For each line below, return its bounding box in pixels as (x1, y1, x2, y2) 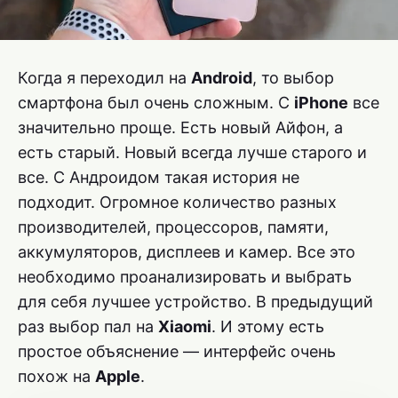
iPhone (294, 92, 348, 112)
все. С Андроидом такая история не (18, 167, 299, 187)
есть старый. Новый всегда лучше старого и (18, 142, 367, 162)
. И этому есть (211, 316, 324, 336)
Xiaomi (158, 316, 211, 336)
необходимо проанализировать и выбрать (18, 267, 352, 286)
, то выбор (252, 68, 334, 87)
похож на (18, 366, 95, 386)
